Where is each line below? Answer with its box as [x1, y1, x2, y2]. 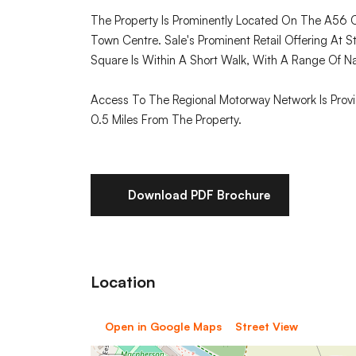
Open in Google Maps [104, 319, 222, 334]
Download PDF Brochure [127, 188, 270, 203]
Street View [235, 319, 298, 334]
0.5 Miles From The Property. [91, 112, 242, 128]
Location [91, 272, 156, 292]
